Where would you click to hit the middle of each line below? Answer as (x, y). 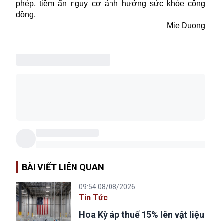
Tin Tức (93, 198)
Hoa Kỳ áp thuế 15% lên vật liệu (142, 215)
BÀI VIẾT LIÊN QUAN (63, 167)
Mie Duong (186, 26)
